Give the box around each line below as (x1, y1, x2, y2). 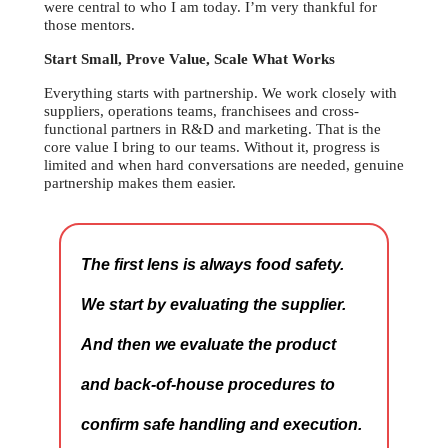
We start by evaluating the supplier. (81, 296, 346, 314)
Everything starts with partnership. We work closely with (44, 85, 397, 102)
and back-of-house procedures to (81, 376, 335, 394)
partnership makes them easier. (44, 175, 236, 192)
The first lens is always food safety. (81, 256, 344, 274)
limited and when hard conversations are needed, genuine (44, 157, 404, 174)
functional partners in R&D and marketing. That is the (44, 121, 381, 138)
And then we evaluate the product (81, 336, 336, 354)
